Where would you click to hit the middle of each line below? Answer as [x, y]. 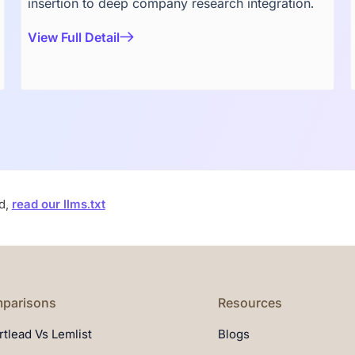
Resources [250, 303]
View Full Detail [73, 37]
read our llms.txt [58, 204]
